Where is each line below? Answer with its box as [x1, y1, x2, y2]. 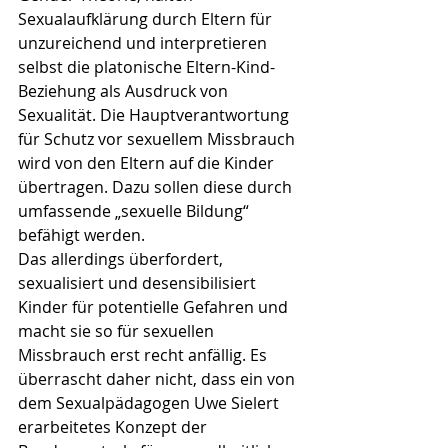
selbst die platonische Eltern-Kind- [18, 56, 275, 78]
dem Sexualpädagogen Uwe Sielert [18, 392, 283, 414]
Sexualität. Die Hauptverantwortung [18, 104, 293, 126]
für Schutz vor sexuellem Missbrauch [18, 128, 299, 150]
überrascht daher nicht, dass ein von [18, 368, 299, 390]
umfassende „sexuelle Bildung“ [18, 200, 253, 222]
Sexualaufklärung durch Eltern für [18, 8, 276, 30]
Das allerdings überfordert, [18, 248, 227, 270]
